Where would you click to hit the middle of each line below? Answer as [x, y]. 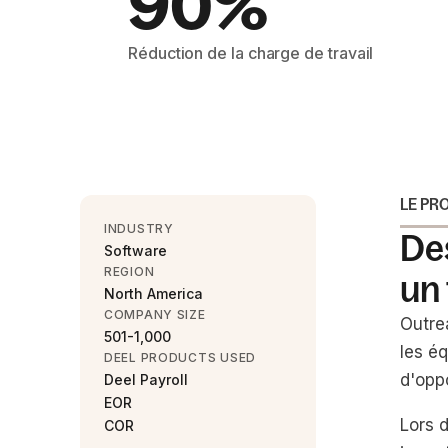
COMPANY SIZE [155, 314]
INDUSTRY [139, 228]
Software [135, 250]
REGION [129, 271]
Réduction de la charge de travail [251, 53]
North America [153, 293]
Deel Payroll [146, 379]
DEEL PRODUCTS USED [180, 357]
